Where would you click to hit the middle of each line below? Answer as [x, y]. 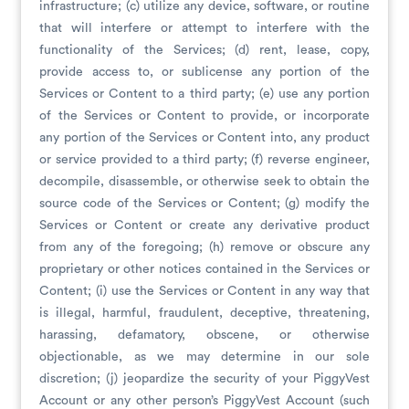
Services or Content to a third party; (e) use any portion [204, 94]
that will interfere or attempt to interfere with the [204, 28]
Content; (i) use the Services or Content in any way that [204, 291]
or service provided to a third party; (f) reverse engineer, [204, 160]
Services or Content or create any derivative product [204, 225]
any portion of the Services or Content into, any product [204, 138]
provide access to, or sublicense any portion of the [204, 72]
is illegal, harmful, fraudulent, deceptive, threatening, [204, 313]
